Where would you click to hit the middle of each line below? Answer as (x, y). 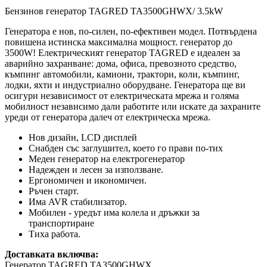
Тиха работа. (55, 234)
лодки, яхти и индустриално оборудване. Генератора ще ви (125, 85)
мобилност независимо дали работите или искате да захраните (133, 107)
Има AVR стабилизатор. (78, 202)
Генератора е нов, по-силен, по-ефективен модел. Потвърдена (131, 32)
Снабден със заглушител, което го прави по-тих (126, 148)
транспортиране (61, 223)
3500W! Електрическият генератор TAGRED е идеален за (122, 53)
